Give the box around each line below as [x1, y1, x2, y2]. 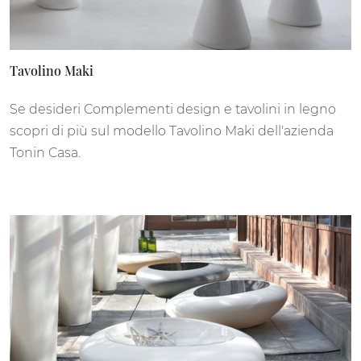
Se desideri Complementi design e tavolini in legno [10, 102, 336, 118]
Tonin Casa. [10, 145, 81, 161]
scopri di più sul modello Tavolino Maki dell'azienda [10, 123, 334, 139]
